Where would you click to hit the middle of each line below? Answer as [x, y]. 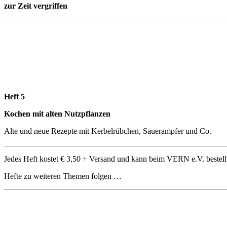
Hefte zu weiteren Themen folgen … [63, 176]
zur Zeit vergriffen [36, 6]
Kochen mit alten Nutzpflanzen [57, 113]
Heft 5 [14, 96]
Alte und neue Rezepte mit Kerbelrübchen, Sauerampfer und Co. [108, 131]
